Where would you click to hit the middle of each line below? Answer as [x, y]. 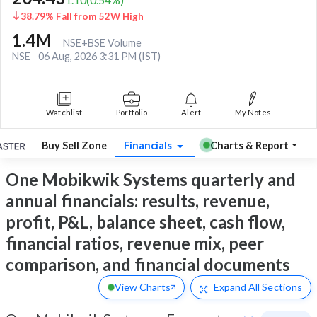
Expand [230, 287]
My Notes [253, 112]
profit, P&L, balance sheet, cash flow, [145, 222]
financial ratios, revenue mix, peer [135, 243]
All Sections [274, 287]
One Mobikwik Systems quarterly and [151, 180]
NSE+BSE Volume [102, 42]
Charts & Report [249, 145]
